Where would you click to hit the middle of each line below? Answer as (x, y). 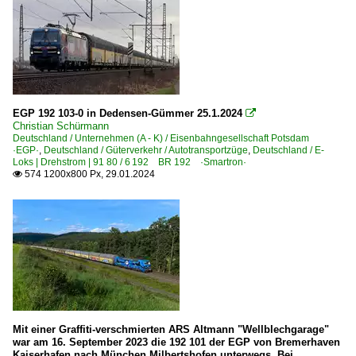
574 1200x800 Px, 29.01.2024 (89, 174)
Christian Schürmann (61, 126)
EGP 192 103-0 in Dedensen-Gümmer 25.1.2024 (128, 113)
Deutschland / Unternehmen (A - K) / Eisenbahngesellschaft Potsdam (166, 138)
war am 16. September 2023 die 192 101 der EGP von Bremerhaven (176, 342)
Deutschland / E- (288, 150)
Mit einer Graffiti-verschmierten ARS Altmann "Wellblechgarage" (171, 329)
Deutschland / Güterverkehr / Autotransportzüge (146, 150)
